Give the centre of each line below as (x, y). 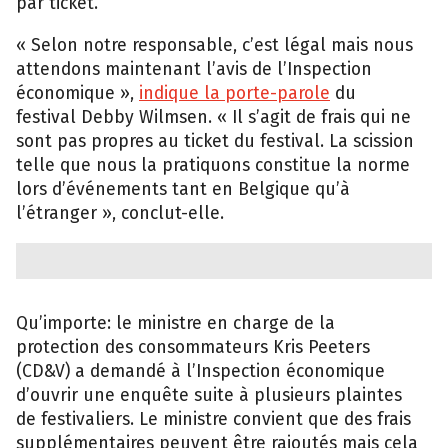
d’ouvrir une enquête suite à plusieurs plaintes (209, 395)
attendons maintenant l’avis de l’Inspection (194, 68)
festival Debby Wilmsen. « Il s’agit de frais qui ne (213, 116)
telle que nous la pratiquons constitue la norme (213, 164)
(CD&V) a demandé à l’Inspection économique (200, 371)
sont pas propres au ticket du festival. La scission (215, 140)
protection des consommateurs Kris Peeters (193, 347)
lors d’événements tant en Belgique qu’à (183, 188)
